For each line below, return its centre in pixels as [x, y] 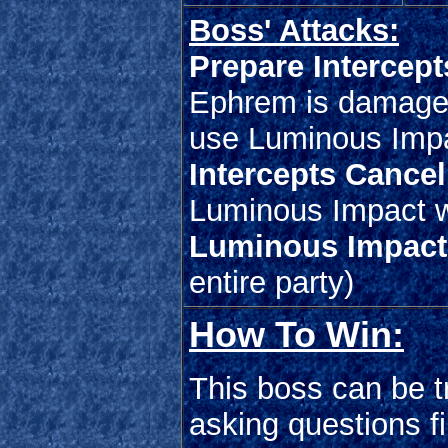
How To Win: [296, 334]
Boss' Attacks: [294, 30]
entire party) [271, 282]
